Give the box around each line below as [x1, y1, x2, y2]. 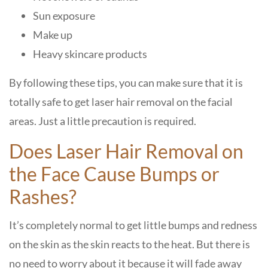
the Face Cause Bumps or [9, 162, 220, 185]
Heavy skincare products [33, 47, 149, 60]
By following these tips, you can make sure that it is [9, 76, 243, 89]
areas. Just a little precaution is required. [9, 114, 198, 127]
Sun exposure [33, 9, 97, 22]
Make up [33, 28, 74, 41]
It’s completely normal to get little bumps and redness [9, 218, 257, 232]
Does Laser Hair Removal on [9, 139, 243, 163]
